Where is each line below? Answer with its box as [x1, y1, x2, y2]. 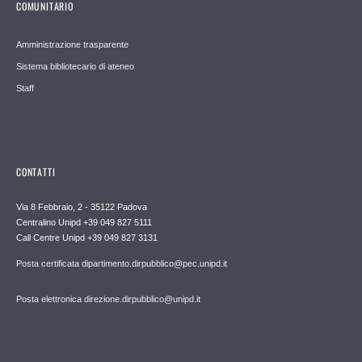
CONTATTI [16, 164, 56, 179]
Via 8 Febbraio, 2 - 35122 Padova [16, 201, 147, 212]
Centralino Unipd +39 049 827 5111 [16, 217, 152, 227]
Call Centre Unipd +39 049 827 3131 [16, 232, 158, 242]
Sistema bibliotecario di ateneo [16, 61, 134, 71]
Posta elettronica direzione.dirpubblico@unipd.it [16, 293, 200, 304]
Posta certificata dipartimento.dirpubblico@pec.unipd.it [16, 258, 227, 268]
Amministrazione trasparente [16, 39, 128, 49]
